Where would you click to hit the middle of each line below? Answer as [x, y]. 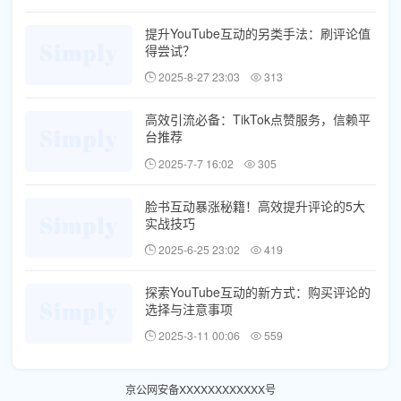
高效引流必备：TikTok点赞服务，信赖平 [258, 119]
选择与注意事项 [189, 308]
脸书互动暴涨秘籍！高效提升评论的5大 [255, 205]
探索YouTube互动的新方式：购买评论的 [258, 291]
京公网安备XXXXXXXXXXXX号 [200, 389]
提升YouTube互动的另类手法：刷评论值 [258, 34]
